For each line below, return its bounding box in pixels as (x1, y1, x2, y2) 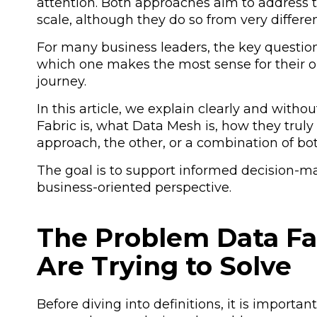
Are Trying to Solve (37, 250, 292, 282)
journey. (37, 74, 86, 90)
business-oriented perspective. (37, 180, 231, 196)
